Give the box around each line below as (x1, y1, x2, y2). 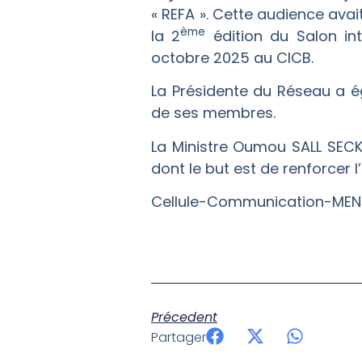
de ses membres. (151, 103, 276, 124)
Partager (151, 327, 206, 347)
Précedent (151, 307, 217, 326)
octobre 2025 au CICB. (151, 47, 314, 68)
